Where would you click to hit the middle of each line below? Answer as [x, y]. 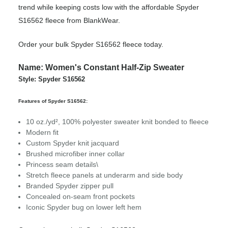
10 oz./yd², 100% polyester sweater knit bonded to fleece [117, 122]
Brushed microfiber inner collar [75, 154]
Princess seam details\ [62, 165]
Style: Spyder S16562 [52, 79]
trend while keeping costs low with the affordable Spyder [109, 7]
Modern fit [42, 133]
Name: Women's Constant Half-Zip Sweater [101, 68]
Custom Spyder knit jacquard [73, 143]
